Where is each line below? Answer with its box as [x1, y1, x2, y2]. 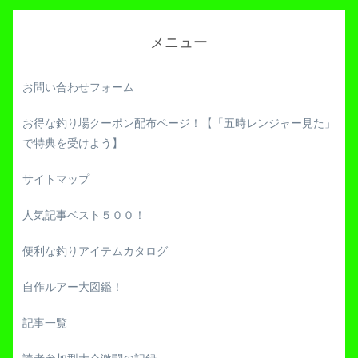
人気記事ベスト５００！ [22, 208, 145, 221]
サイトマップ [22, 172, 89, 185]
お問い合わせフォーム [22, 80, 134, 93]
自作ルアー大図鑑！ [22, 280, 123, 293]
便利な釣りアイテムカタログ [22, 244, 168, 257]
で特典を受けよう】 [22, 136, 123, 149]
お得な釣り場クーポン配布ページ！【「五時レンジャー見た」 [22, 116, 336, 129]
